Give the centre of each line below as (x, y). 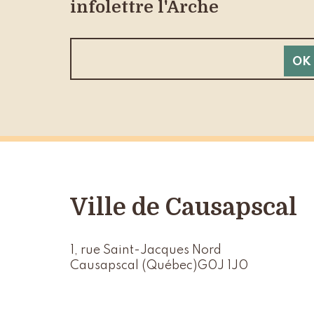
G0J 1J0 (222, 265)
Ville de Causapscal (183, 207)
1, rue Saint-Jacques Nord (145, 250)
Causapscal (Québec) (133, 265)
